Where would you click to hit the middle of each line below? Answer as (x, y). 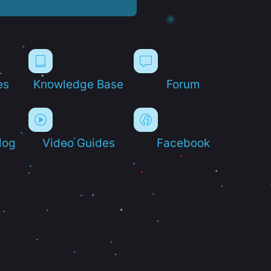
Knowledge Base (79, 84)
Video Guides (78, 142)
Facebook (184, 142)
